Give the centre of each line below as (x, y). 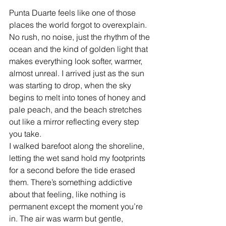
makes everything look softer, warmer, (77, 61)
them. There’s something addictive (72, 182)
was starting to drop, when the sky (71, 85)
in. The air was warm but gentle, (67, 218)
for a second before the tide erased (73, 170)
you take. (25, 134)
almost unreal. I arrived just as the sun (78, 73)
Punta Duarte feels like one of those (73, 13)
